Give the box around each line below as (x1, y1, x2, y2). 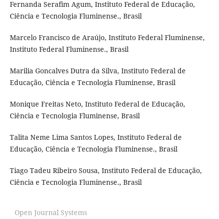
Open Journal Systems (15, 208, 87, 218)
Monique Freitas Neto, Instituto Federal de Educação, (9, 99, 185, 109)
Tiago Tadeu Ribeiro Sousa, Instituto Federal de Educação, (9, 166, 202, 175)
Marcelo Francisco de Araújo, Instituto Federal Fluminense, (9, 33, 205, 43)
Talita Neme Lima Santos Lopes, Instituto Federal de (9, 132, 182, 142)
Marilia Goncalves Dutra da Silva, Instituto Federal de (9, 66, 186, 76)
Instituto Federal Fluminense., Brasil (9, 44, 129, 54)
